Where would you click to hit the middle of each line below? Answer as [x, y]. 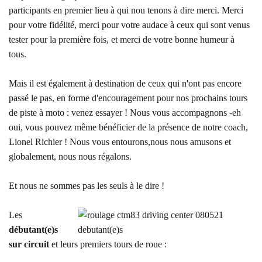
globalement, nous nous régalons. [70, 156]
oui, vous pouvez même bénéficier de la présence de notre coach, [128, 127]
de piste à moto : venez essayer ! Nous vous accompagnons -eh [125, 113]
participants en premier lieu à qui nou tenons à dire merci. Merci [126, 10]
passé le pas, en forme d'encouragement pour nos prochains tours [128, 98]
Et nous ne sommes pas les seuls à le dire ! [87, 186]
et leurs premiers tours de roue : [108, 244]
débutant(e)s [33, 230]
